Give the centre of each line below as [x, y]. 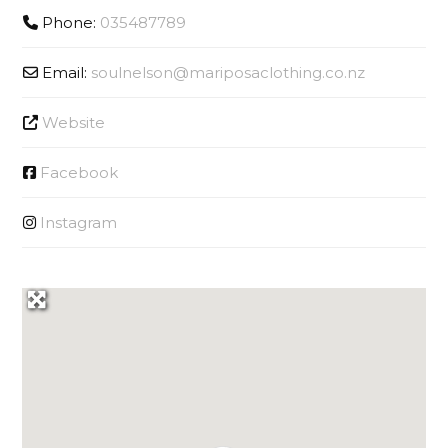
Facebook [78, 173]
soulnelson [131, 73]
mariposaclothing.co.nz [276, 73]
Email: [66, 73]
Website [73, 123]
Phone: [70, 23]
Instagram [78, 223]
